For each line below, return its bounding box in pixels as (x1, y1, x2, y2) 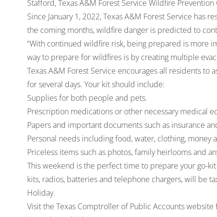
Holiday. (27, 187, 55, 199)
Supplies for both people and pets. (27, 93, 147, 104)
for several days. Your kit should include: (27, 79, 165, 90)
